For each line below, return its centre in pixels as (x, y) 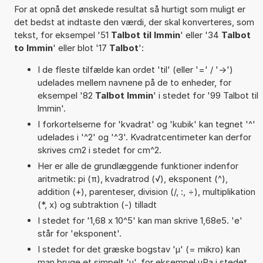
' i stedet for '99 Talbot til (205, 95)
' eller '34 (200, 35)
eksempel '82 (66, 95)
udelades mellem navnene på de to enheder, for (134, 82)
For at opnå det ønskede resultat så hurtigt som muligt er (129, 9)
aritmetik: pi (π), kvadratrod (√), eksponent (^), (132, 178)
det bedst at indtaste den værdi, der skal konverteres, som (134, 22)
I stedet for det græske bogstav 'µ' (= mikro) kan (139, 249)
